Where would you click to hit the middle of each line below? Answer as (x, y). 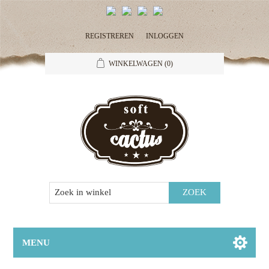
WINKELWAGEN (135, 64)
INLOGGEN (165, 36)
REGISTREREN (110, 36)
